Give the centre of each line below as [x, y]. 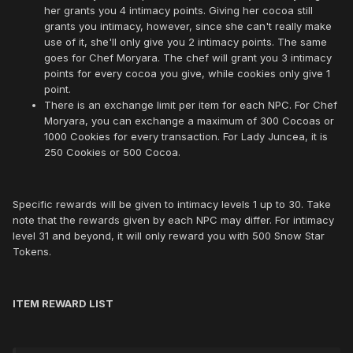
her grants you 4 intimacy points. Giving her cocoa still [178, 11]
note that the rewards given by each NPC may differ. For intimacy [173, 220]
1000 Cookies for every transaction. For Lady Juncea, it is [186, 137]
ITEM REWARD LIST [63, 304]
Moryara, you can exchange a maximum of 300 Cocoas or [189, 121]
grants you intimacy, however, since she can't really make [188, 26]
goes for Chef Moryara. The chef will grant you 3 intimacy [188, 58]
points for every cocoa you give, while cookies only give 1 [187, 74]
